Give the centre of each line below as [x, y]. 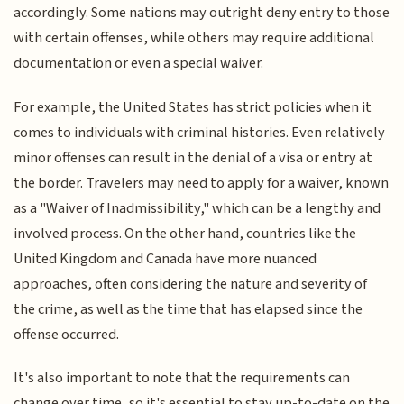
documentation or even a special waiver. [139, 64]
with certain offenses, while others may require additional [194, 38]
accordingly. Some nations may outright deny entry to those [202, 13]
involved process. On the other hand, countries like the [185, 233]
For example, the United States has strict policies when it [193, 107]
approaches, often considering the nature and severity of [191, 284]
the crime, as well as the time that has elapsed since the [188, 309]
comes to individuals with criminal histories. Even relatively [200, 132]
